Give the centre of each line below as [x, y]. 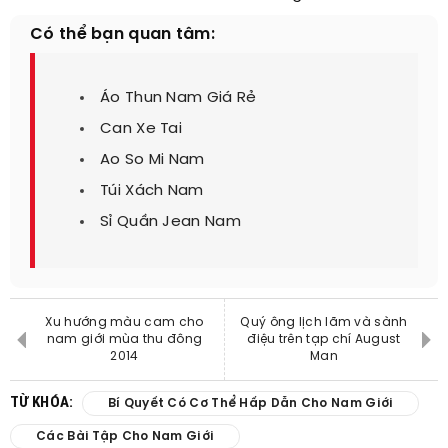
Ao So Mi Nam [152, 159]
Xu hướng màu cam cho [124, 322]
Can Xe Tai [141, 128]
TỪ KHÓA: [43, 401]
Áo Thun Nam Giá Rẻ [178, 97]
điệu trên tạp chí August [324, 339]
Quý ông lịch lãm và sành [324, 322]
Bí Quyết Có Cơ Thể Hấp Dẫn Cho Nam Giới [250, 403]
